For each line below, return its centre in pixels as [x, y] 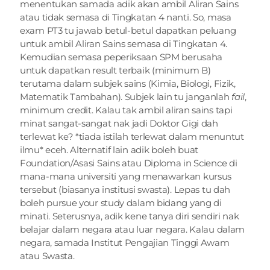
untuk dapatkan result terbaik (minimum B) [115, 70]
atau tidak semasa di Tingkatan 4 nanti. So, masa [126, 17]
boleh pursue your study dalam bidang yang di [121, 203]
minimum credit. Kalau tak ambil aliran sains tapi [126, 110]
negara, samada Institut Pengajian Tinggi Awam [125, 243]
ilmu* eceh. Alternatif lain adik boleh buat [109, 150]
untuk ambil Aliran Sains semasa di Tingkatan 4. [124, 44]
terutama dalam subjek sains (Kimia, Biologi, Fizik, [128, 83]
